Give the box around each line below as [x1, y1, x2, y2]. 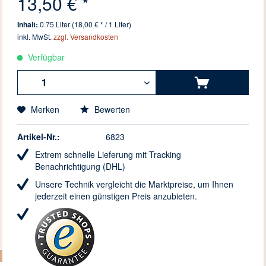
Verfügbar [26, 51, 65, 64]
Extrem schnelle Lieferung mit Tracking [35, 148, 182, 161]
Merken [31, 103, 60, 116]
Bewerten [92, 103, 131, 116]
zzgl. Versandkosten [53, 31, 119, 42]
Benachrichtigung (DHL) [35, 160, 126, 173]
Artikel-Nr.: [17, 131, 61, 143]
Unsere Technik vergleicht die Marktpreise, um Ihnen [35, 178, 234, 191]
